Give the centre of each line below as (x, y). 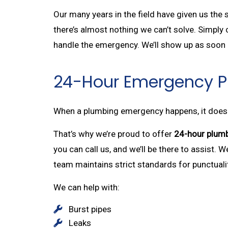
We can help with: (86, 187)
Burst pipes (90, 209)
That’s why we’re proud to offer (113, 134)
